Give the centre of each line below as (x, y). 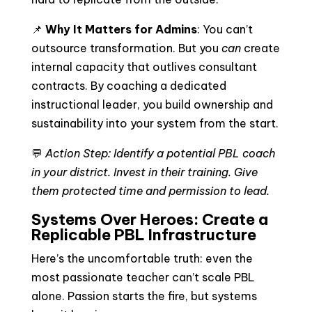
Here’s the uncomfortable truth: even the (142, 258)
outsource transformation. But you (126, 48)
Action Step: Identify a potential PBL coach (160, 153)
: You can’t (225, 29)
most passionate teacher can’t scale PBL (143, 277)
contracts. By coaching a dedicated (128, 86)
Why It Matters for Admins (121, 29)
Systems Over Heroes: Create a (149, 219)
